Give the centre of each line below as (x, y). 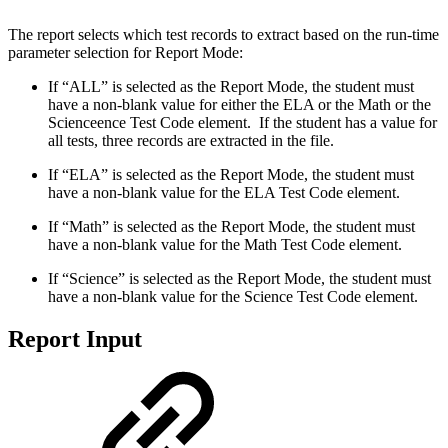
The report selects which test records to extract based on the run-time (223, 34)
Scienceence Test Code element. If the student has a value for (242, 122)
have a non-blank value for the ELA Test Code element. (224, 192)
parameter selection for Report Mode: (125, 52)
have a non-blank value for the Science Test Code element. (233, 296)
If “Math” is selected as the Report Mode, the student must (231, 226)
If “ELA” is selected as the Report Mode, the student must (231, 174)
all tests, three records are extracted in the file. (191, 140)
